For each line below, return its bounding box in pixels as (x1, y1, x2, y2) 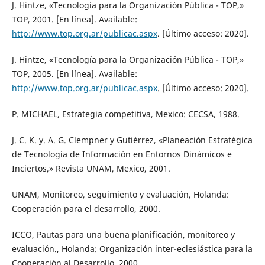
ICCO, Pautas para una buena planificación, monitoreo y (11, 229, 235, 241)
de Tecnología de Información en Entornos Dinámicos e (11, 148, 232, 160)
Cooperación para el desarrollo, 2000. (11, 203, 160, 215)
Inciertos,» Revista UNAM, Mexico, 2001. (11, 163, 170, 174)
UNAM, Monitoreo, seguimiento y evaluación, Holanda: (11, 189, 229, 201)
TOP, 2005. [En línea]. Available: (11, 68, 137, 80)
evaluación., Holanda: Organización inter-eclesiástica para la (11, 243, 253, 255)
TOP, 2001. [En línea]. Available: (11, 14, 137, 25)
